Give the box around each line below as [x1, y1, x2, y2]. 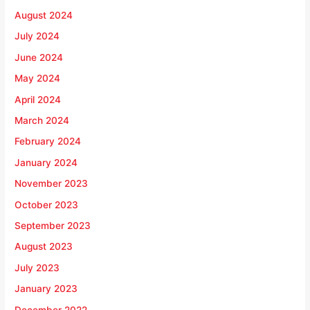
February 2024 [15, 136, 82, 147]
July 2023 [15, 262, 60, 273]
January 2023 [15, 283, 78, 295]
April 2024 [15, 93, 62, 105]
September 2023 [15, 220, 91, 232]
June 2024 [15, 51, 64, 63]
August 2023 [15, 241, 73, 253]
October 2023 [15, 199, 79, 210]
